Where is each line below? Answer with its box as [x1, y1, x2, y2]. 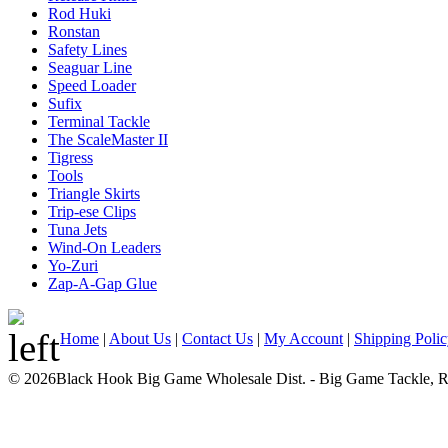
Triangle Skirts [48, 185, 140, 202]
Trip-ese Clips [48, 203, 136, 220]
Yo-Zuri [48, 257, 98, 274]
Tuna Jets [48, 221, 107, 238]
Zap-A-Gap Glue [48, 275, 157, 292]
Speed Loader [48, 77, 136, 94]
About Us [109, 330, 171, 347]
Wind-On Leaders [48, 239, 161, 256]
